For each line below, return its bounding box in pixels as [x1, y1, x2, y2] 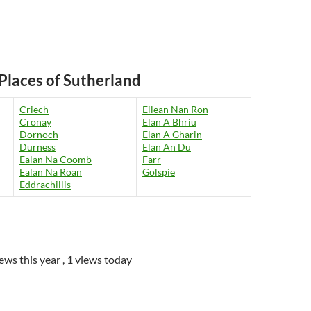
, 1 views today [62, 253, 132, 266]
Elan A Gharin [142, 128, 202, 140]
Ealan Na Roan [19, 165, 82, 178]
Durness [19, 140, 56, 153]
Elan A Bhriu [142, 115, 196, 128]
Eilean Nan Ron [142, 103, 208, 115]
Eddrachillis [19, 178, 71, 190]
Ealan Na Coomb [19, 153, 92, 165]
